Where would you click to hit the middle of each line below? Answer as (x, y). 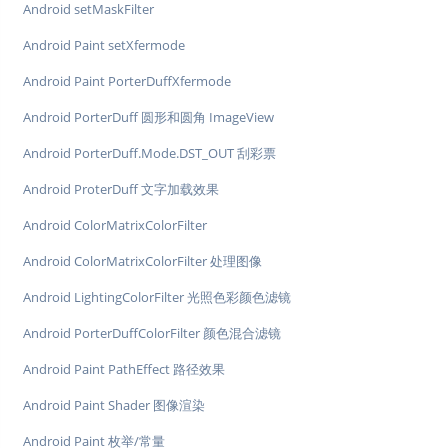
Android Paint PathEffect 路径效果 (124, 369)
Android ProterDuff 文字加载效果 (121, 189)
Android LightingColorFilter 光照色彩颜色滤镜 (157, 297)
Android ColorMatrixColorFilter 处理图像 (142, 261)
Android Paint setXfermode (104, 45)
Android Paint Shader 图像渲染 (114, 405)
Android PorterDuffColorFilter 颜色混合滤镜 (152, 333)
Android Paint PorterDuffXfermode (127, 81)
